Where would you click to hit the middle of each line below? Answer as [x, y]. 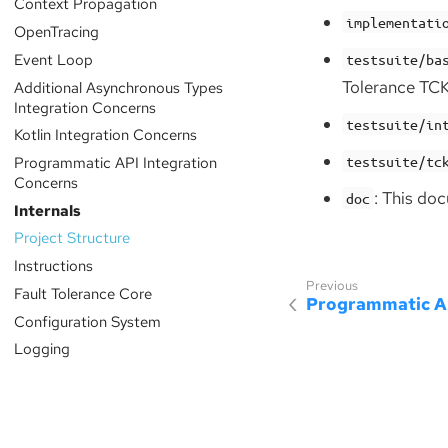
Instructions [53, 266]
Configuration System [87, 321]
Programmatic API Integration [115, 162]
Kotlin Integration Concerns [105, 135]
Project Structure [71, 238]
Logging [41, 349]
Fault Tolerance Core [82, 293]
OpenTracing [56, 32]
